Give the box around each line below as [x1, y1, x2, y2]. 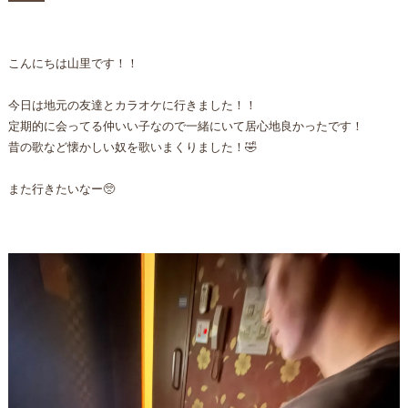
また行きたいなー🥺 [7, 182, 115, 196]
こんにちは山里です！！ [7, 56, 138, 70]
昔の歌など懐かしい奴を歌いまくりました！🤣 [7, 140, 257, 154]
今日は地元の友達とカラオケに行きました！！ [7, 98, 257, 112]
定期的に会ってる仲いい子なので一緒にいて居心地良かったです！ [7, 119, 363, 133]
